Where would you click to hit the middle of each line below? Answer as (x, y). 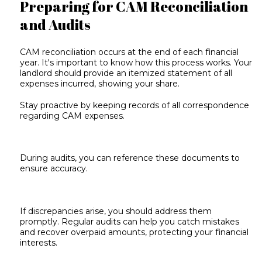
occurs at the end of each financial (168, 52)
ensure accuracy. (54, 169)
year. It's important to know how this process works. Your (136, 63)
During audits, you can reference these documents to (130, 158)
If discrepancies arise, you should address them (116, 211)
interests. (39, 243)
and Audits (56, 24)
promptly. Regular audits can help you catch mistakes (130, 222)
